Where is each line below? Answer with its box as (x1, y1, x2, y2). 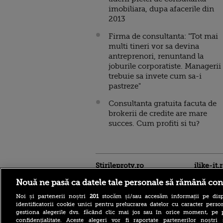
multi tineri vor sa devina (109, 42, 199, 51)
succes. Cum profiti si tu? (109, 119, 200, 128)
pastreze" (109, 82, 141, 91)
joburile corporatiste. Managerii (109, 62, 221, 71)
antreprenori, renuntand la (109, 52, 204, 61)
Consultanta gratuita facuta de (109, 99, 217, 108)
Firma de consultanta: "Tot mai (109, 32, 218, 41)
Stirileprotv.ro (96, 161, 144, 169)
